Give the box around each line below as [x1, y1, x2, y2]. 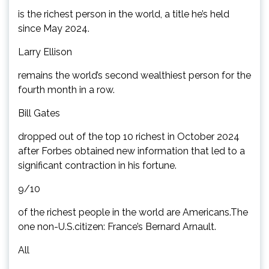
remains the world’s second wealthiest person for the [18, 69, 251, 81]
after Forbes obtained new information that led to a [18, 145, 245, 157]
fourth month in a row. [18, 83, 115, 95]
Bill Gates [18, 107, 60, 119]
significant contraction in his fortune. [18, 159, 177, 171]
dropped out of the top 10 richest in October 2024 [18, 130, 240, 142]
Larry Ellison [18, 46, 72, 58]
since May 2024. [18, 22, 89, 34]
